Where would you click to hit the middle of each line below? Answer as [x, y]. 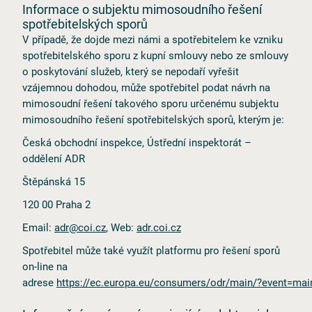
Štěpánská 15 [54, 181]
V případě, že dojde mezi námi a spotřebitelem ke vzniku [153, 39]
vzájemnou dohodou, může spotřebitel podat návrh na [146, 87]
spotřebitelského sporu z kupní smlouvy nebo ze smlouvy [155, 55]
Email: [38, 227]
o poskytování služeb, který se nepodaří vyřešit [131, 71]
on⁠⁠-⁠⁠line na [45, 266]
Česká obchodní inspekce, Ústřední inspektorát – [137, 142]
